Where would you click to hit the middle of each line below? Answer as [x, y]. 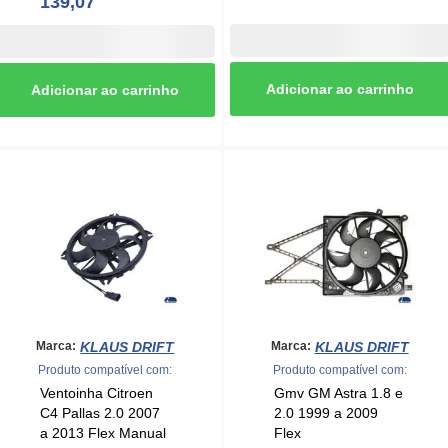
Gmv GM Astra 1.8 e [338, 392]
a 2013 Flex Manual [102, 432]
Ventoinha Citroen [96, 392]
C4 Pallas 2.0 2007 [99, 412]
